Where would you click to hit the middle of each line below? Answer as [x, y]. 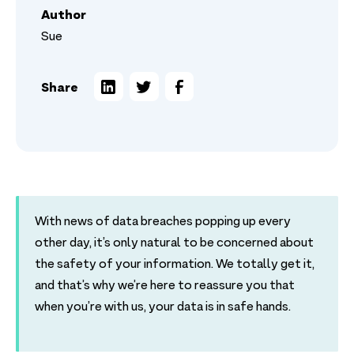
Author [64, 15]
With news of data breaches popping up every [163, 222]
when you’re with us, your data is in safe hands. [163, 308]
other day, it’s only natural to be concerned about [174, 244]
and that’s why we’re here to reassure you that [165, 286]
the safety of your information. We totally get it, [175, 265]
